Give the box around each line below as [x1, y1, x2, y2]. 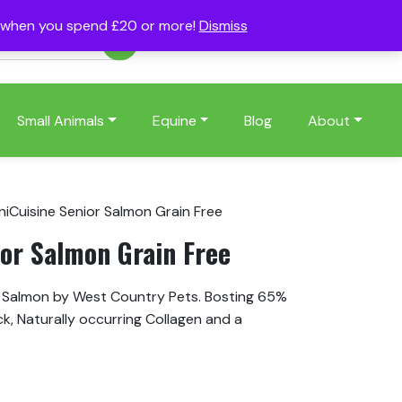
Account [174, 32, 232, 52]
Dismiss [198, 16, 248, 35]
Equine [152, 110, 197, 130]
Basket [305, 32, 349, 52]
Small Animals [16, 110, 104, 130]
